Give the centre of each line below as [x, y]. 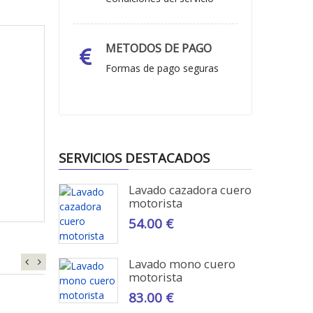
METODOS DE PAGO [158, 48]
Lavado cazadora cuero [190, 190]
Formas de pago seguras [162, 68]
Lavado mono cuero [182, 264]
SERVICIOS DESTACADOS [134, 158]
